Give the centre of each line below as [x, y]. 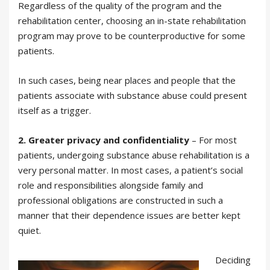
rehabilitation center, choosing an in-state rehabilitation [132, 20]
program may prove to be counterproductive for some [132, 35]
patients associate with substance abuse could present [133, 95]
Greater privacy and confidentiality [109, 140]
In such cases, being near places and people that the [127, 80]
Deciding [233, 259]
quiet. [30, 230]
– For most [213, 140]
